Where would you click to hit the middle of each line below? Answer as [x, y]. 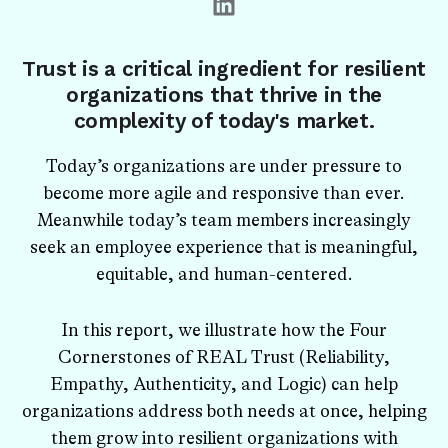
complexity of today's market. [224, 120]
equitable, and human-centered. [224, 274]
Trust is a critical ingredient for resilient [224, 68]
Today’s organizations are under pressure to [224, 166]
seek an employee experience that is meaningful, [224, 247]
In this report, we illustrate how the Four [224, 329]
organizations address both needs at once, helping [224, 410]
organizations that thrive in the [224, 94]
